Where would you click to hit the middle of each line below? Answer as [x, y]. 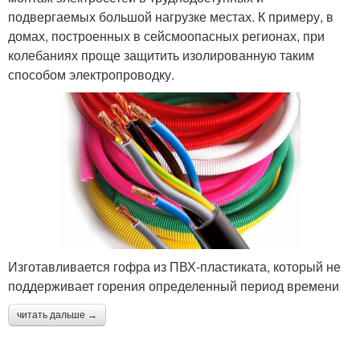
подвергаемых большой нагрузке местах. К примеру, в [171, 16]
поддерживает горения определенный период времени [174, 285]
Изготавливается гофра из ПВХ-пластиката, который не [174, 266]
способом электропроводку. [91, 74]
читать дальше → [57, 315]
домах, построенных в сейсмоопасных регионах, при [166, 35]
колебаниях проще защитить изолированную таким [161, 55]
